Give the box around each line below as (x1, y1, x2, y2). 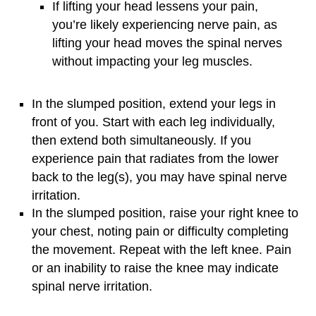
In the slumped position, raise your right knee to (32, 206, 298, 221)
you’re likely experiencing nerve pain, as (52, 18, 277, 32)
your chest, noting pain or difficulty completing (32, 224, 288, 239)
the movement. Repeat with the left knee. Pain (32, 243, 291, 257)
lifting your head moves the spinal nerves (52, 36, 282, 51)
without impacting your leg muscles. (52, 54, 256, 69)
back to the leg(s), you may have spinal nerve (32, 170, 287, 185)
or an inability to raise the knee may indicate (32, 261, 279, 276)
